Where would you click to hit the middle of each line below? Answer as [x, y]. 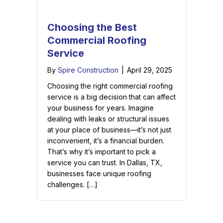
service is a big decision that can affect [111, 97]
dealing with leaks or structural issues [108, 119]
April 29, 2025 [150, 70]
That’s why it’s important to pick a [102, 152]
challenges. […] [72, 185]
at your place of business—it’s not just [109, 130]
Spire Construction [88, 70]
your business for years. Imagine [101, 108]
